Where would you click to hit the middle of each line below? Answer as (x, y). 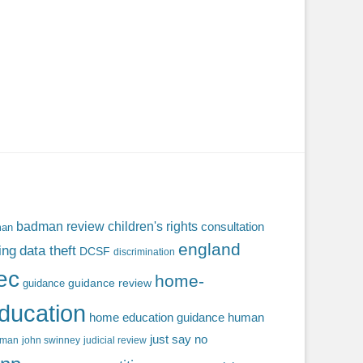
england (209, 250)
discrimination (144, 252)
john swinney (51, 340)
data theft (48, 251)
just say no (179, 340)
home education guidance (157, 318)
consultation (233, 227)
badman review (60, 227)
